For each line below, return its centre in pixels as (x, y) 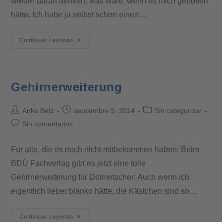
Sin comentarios (48, 124)
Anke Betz (38, 110)
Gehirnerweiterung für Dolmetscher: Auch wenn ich (100, 177)
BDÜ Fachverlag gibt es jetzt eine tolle (79, 163)
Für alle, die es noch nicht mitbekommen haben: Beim (105, 149)
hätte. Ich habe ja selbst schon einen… (79, 14)
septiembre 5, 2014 (105, 110)
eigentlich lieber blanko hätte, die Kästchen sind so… (104, 191)
